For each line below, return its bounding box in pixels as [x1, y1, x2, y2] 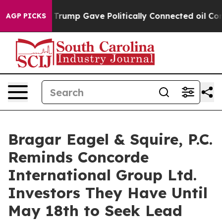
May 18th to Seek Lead [8, 201, 182, 220]
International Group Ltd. [8, 166, 197, 184]
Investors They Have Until [8, 183, 208, 202]
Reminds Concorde [8, 148, 149, 166]
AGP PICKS [6, 11, 46, 20]
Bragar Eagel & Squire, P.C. [8, 130, 213, 149]
